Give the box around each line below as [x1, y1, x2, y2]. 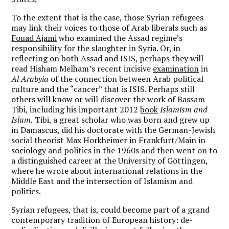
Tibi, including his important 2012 [11, 103, 141, 115]
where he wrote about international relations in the [11, 165, 203, 176]
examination [153, 62, 199, 74]
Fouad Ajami [11, 32, 57, 43]
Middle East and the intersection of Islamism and [11, 175, 193, 187]
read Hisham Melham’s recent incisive [11, 62, 153, 74]
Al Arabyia [11, 73, 49, 84]
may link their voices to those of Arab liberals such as [11, 21, 208, 33]
